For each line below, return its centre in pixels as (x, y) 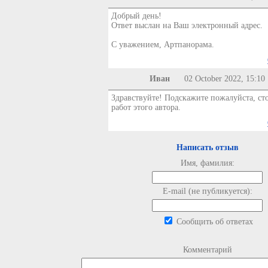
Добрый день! (136, 16)
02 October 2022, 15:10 (225, 79)
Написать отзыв (207, 147)
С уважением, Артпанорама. (162, 45)
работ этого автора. (146, 107)
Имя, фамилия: (207, 163)
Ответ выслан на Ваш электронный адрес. (187, 25)
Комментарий (207, 250)
